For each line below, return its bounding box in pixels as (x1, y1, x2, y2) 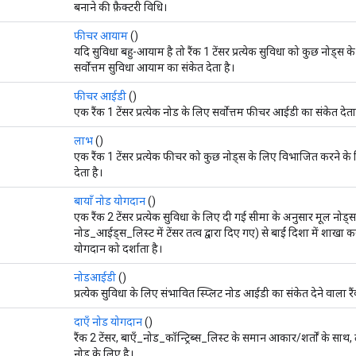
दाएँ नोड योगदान (74, 315, 142, 328)
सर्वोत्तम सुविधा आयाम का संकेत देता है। (74, 60, 234, 74)
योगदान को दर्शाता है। (74, 242, 162, 255)
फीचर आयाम (74, 29, 128, 42)
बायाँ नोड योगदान (74, 194, 145, 207)
